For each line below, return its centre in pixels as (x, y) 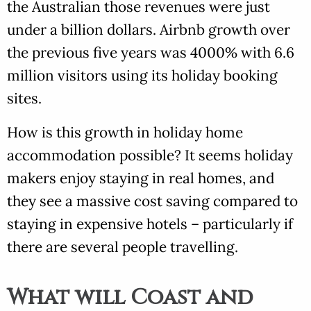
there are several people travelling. (123, 247)
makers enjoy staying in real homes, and (141, 178)
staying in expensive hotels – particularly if (150, 224)
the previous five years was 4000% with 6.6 (151, 53)
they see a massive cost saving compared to (152, 201)
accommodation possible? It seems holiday (150, 155)
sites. (24, 99)
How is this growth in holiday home (125, 133)
